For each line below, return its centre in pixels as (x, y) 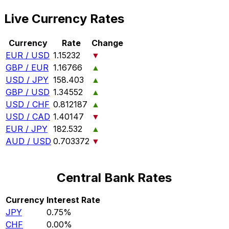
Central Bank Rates (114, 177)
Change (107, 43)
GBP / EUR (27, 67)
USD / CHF (28, 104)
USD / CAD (28, 116)
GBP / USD (28, 92)
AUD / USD (28, 141)
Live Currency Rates (64, 18)
